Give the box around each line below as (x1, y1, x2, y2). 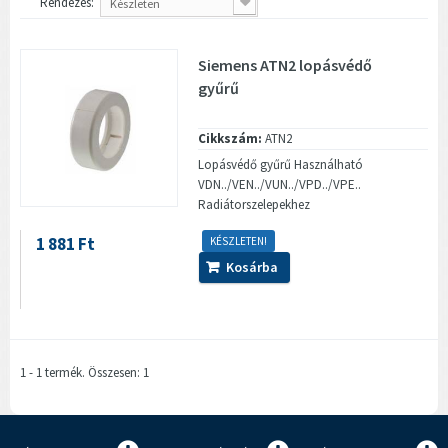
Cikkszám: (198, 129, 263, 147)
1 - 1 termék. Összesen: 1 (20, 363, 149, 381)
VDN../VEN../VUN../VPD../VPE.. (198, 175, 362, 193)
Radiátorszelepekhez (198, 195, 311, 213)
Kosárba (226, 257, 279, 276)
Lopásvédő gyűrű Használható (198, 155, 364, 173)
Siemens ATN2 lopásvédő (198, 54, 373, 75)
